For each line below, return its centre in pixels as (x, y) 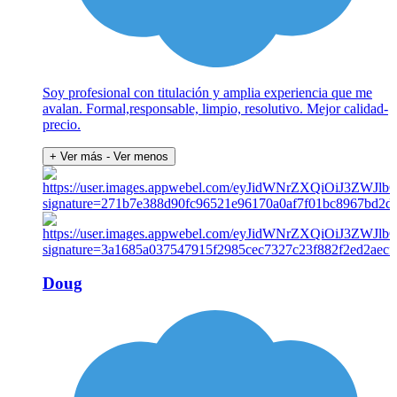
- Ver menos (137, 156)
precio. (62, 124)
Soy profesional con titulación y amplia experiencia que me (207, 92)
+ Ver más (76, 156)
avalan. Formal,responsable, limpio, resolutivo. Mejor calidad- (215, 108)
